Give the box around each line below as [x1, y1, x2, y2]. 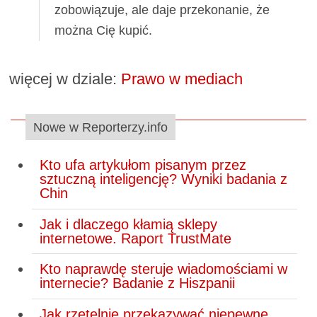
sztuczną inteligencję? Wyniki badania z [39, 171, 287, 188]
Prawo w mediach [121, 70, 243, 88]
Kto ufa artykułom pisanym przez [39, 157, 246, 173]
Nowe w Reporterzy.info [33, 120, 168, 134]
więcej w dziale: [9, 70, 122, 88]
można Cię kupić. [54, 23, 153, 38]
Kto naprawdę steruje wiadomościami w [39, 261, 287, 277]
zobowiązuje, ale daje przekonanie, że [54, 2, 270, 17]
